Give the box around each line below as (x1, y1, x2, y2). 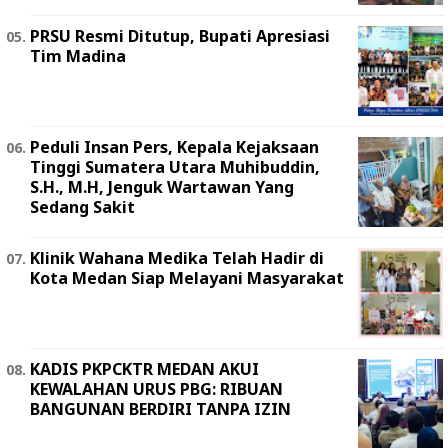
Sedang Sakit (30, 196, 135, 219)
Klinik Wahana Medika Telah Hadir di (30, 247, 324, 270)
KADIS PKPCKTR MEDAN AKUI (30, 358, 259, 381)
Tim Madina (30, 45, 126, 68)
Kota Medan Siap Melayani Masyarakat (30, 267, 344, 290)
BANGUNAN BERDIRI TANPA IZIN (30, 398, 291, 421)
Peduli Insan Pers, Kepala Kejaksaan (30, 136, 319, 159)
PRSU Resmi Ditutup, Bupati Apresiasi (30, 25, 330, 48)
